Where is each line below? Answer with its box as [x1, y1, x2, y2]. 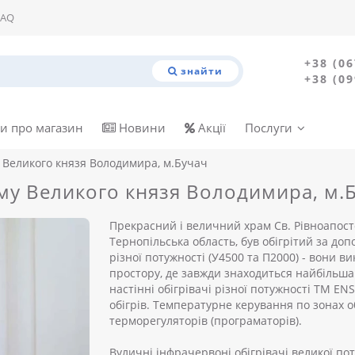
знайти [180, 63, 223, 78]
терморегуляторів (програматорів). [109, 312, 302, 328]
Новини [116, 119, 166, 136]
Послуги [245, 119, 292, 136]
